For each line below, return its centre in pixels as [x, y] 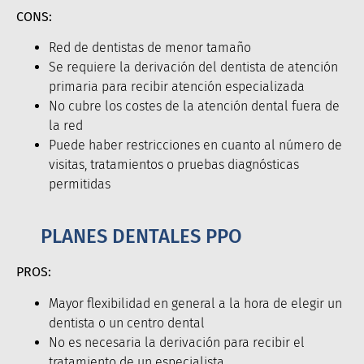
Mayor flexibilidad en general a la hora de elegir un [195, 303]
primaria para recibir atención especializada [177, 87]
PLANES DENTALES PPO [141, 237]
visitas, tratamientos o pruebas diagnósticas [174, 165]
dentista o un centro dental [127, 323]
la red [66, 126]
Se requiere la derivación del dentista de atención [193, 67]
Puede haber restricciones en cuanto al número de [195, 145]
